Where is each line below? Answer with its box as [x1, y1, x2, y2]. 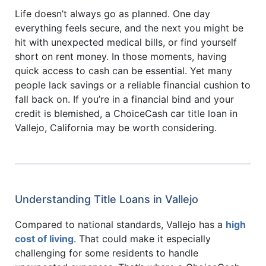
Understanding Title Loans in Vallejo [15, 193, 198, 205]
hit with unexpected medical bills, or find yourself [15, 36, 237, 48]
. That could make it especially [74, 232, 211, 245]
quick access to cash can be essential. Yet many [15, 65, 232, 77]
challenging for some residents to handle [15, 246, 198, 259]
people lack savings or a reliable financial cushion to [15, 79, 251, 91]
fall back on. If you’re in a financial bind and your [15, 93, 234, 105]
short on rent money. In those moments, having [15, 50, 227, 62]
